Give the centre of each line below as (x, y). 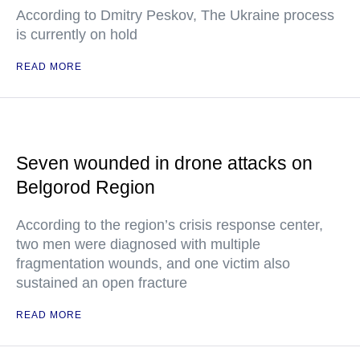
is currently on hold (77, 35)
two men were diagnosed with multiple (138, 245)
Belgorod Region (86, 188)
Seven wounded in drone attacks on (164, 164)
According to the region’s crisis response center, (170, 225)
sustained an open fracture (102, 283)
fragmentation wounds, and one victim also (153, 264)
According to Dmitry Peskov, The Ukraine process (175, 16)
